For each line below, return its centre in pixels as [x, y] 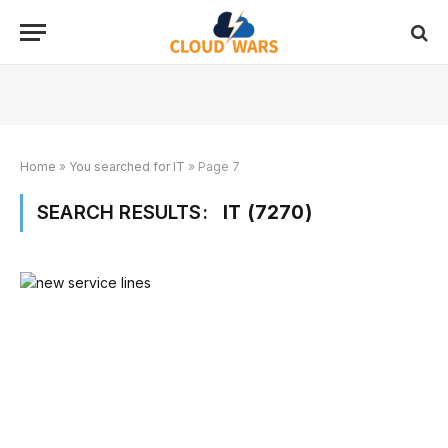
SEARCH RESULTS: [125, 212]
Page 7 [219, 166]
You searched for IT [127, 166]
